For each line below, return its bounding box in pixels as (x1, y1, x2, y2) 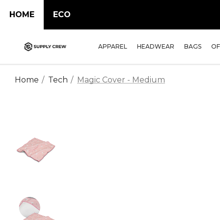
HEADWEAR (137, 43, 174, 50)
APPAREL (98, 43, 127, 50)
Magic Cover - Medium (77, 75, 165, 84)
